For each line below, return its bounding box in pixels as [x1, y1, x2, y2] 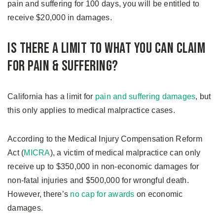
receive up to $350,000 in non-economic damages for [7, 162, 199, 171]
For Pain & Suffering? [7, 57, 118, 75]
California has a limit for [7, 92, 95, 101]
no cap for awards [70, 190, 135, 198]
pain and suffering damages [95, 92, 196, 101]
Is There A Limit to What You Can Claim [7, 39, 205, 57]
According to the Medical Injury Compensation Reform [7, 135, 202, 143]
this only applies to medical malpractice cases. [7, 106, 177, 114]
